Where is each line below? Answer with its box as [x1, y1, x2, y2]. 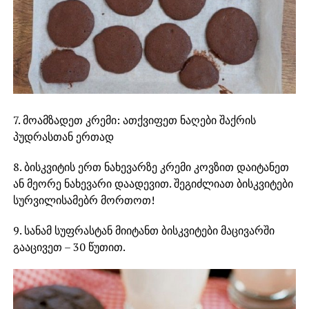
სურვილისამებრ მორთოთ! [12, 192, 154, 208]
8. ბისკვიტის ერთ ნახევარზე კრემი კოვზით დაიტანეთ [12, 159, 289, 175]
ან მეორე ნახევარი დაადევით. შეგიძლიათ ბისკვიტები [12, 176, 293, 192]
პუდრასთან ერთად [12, 129, 114, 145]
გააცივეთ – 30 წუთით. [12, 239, 126, 255]
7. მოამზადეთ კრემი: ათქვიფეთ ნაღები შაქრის [12, 112, 256, 128]
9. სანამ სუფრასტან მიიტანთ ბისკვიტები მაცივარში [12, 223, 275, 239]
